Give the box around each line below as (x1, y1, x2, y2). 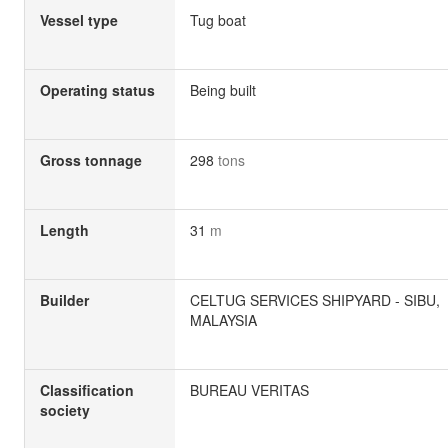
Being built (190, 80, 256, 101)
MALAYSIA (190, 310, 257, 331)
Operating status (40, 80, 155, 101)
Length (40, 220, 89, 241)
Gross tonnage (40, 150, 142, 171)
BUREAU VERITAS (190, 380, 309, 401)
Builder (40, 290, 89, 311)
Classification (40, 380, 134, 401)
